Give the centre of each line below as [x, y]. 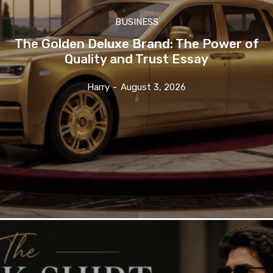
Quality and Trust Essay [136, 59]
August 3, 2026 [153, 87]
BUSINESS [136, 22]
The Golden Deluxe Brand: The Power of [136, 44]
